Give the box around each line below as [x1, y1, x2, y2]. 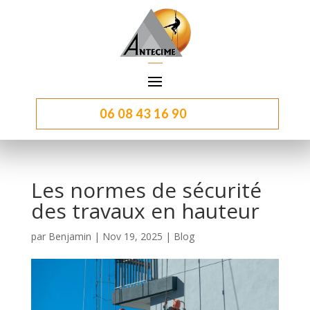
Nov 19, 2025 [102, 229, 163, 243]
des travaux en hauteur [30, 196, 259, 225]
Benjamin [48, 229, 91, 243]
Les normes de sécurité [30, 175, 262, 204]
